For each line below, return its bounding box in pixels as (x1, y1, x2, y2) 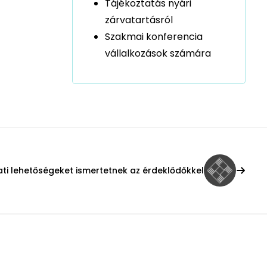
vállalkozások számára (105, 46, 211, 60)
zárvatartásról (105, 13, 173, 27)
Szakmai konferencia (105, 30, 203, 44)
